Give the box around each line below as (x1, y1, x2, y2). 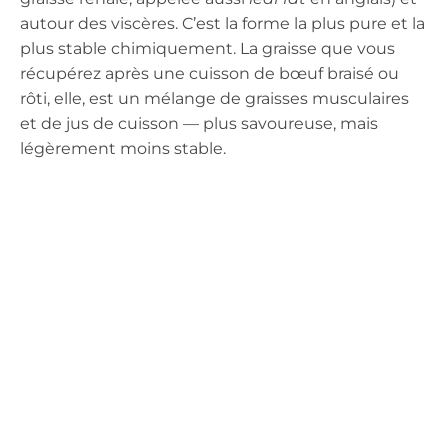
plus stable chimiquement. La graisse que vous (20, 38, 395, 58)
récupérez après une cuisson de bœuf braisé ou (20, 63, 399, 83)
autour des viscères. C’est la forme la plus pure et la (20, 13, 425, 33)
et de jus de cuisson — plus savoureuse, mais (20, 113, 378, 133)
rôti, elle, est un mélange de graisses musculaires (20, 88, 409, 108)
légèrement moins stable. (20, 138, 226, 158)
